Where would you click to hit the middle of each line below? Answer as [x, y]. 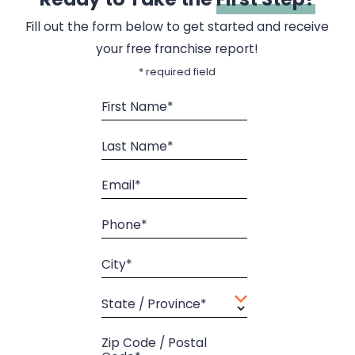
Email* [122, 185]
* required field [177, 71]
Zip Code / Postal [155, 343]
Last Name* [138, 146]
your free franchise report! [177, 48]
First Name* [138, 106]
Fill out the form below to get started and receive [177, 26]
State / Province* [155, 303]
